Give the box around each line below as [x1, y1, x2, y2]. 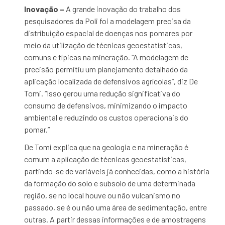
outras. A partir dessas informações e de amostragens [24, 214, 206, 224]
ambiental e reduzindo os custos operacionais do [24, 113, 189, 122]
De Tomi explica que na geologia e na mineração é [24, 142, 189, 152]
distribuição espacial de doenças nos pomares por [24, 28, 193, 38]
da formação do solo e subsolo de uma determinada [24, 178, 196, 188]
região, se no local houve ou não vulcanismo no [24, 190, 181, 200]
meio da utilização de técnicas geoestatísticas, [24, 40, 183, 50]
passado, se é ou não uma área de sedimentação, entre [24, 202, 207, 212]
